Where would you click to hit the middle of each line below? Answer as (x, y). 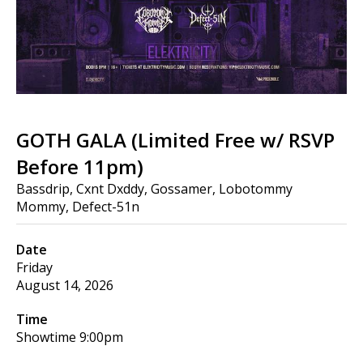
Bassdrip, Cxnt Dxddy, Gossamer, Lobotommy (154, 189)
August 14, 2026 (65, 285)
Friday (34, 267)
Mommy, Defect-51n (78, 207)
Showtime (46, 337)
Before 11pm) (80, 167)
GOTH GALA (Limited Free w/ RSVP (175, 140)
